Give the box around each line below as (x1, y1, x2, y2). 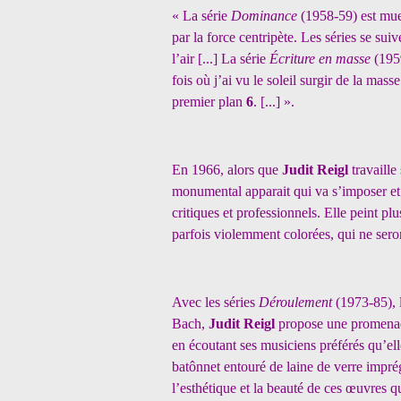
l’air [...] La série (172, 51, 269, 66)
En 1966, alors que (172, 162, 282, 177)
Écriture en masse (269, 51, 374, 66)
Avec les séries (172, 294, 259, 310)
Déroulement (259, 294, 336, 310)
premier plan (172, 94, 243, 109)
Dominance (231, 8, 301, 23)
